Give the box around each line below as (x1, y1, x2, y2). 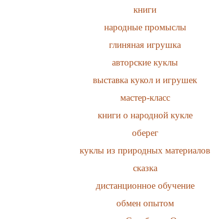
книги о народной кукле (97, 109, 193, 120)
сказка (132, 162, 157, 173)
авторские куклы (112, 57, 178, 67)
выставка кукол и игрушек (93, 74, 197, 85)
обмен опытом (116, 197, 174, 208)
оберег (131, 127, 158, 138)
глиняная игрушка (109, 39, 181, 50)
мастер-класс (120, 92, 170, 103)
